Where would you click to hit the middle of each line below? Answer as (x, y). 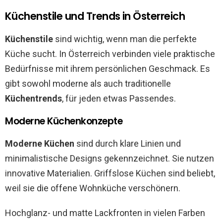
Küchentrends (33, 99)
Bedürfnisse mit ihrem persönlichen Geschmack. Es (108, 69)
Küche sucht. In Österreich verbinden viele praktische (110, 54)
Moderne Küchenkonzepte (64, 121)
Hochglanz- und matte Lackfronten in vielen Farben (105, 213)
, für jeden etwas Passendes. (119, 99)
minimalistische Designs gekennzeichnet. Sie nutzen (110, 159)
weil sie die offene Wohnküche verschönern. (93, 188)
